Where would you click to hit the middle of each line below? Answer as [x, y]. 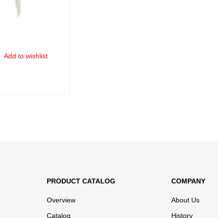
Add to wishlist [26, 56]
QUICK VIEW [33, 95]
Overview [61, 200]
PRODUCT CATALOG [81, 181]
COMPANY [189, 181]
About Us [186, 200]
